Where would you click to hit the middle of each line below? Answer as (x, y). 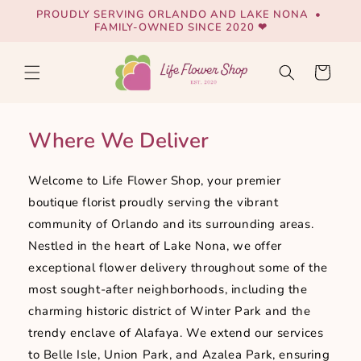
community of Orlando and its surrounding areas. (171, 224)
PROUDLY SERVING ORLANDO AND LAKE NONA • (180, 15)
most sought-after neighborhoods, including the (168, 290)
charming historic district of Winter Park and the (170, 311)
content (47, 25)
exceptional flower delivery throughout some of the (178, 268)
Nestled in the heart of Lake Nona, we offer (155, 246)
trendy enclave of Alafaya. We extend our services (176, 333)
